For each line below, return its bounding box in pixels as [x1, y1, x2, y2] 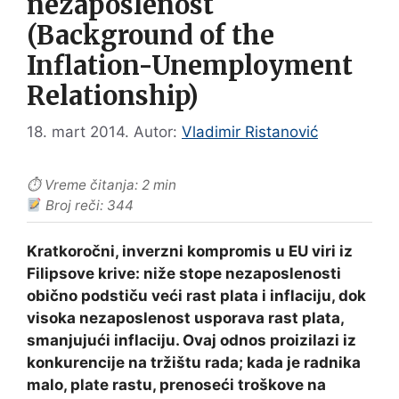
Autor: [134, 123, 182, 142]
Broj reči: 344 [42, 197, 134, 215]
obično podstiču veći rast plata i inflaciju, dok [27, 287, 366, 305]
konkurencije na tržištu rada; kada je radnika [27, 354, 361, 372]
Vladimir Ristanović [182, 123, 318, 142]
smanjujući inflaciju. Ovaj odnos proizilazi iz [27, 331, 356, 350]
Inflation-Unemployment [27, 49, 353, 82]
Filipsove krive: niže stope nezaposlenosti [27, 265, 341, 283]
